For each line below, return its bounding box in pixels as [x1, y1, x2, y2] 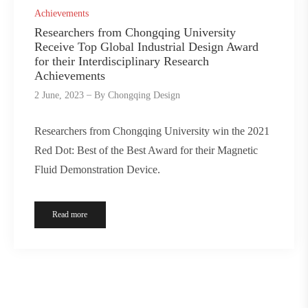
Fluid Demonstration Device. [34, 163, 160, 175]
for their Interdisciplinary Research [34, 54, 209, 69]
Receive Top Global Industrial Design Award [34, 40, 258, 54]
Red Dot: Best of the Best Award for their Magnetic [34, 144, 258, 156]
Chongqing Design [108, 90, 181, 101]
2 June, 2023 [34, 90, 84, 101]
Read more [52, 209, 88, 219]
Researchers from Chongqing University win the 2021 [34, 124, 269, 137]
